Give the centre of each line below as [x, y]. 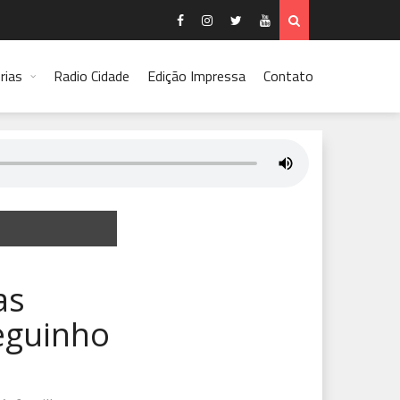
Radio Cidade [92, 76]
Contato [288, 76]
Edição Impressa [196, 76]
